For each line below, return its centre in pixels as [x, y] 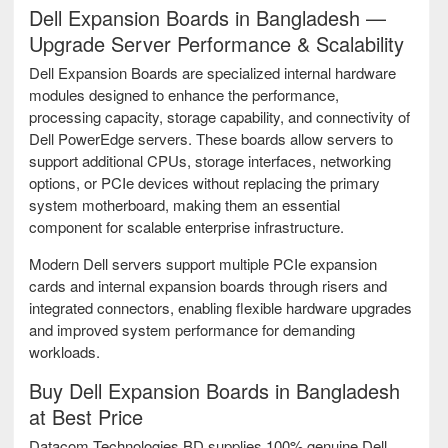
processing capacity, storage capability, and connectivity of [219, 117]
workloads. [64, 352]
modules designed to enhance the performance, [184, 95]
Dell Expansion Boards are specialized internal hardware [212, 73]
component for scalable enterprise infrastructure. [186, 227]
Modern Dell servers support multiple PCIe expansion [203, 264]
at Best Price [86, 417]
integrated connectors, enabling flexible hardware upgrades [220, 308]
